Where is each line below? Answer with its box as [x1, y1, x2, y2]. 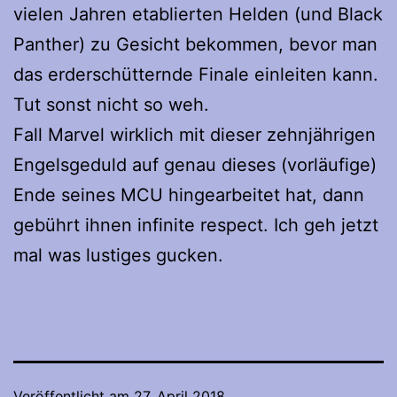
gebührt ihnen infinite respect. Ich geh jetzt [13, 214, 378, 237]
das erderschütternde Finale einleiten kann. [13, 64, 378, 86]
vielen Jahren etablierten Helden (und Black [13, 4, 383, 26]
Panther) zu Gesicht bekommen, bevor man [13, 34, 378, 56]
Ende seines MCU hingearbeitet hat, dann [13, 184, 364, 206]
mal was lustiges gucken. [13, 245, 223, 267]
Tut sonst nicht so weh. [13, 94, 209, 116]
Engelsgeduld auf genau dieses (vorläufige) [13, 154, 377, 176]
